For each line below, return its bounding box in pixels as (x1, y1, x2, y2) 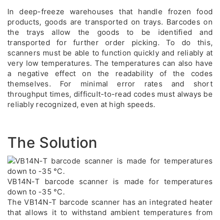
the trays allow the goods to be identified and (7, 27, 213, 37)
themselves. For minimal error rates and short (7, 79, 213, 88)
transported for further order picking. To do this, (7, 38, 213, 47)
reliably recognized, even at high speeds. (7, 100, 156, 109)
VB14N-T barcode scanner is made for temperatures (7, 177, 213, 186)
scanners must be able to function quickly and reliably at (7, 48, 213, 57)
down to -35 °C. (7, 187, 65, 196)
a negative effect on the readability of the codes (7, 69, 213, 78)
